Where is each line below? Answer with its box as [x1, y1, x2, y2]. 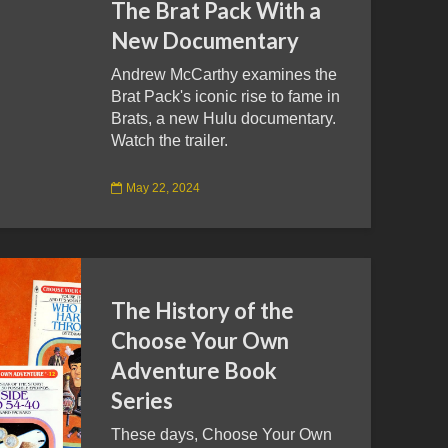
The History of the [111, 297, 294, 324]
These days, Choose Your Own [111, 426, 332, 443]
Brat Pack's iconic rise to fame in [111, 88, 340, 105]
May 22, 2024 [126, 180, 200, 195]
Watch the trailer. [111, 132, 228, 149]
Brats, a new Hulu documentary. [111, 110, 336, 127]
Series [111, 387, 173, 414]
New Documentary [111, 27, 299, 54]
